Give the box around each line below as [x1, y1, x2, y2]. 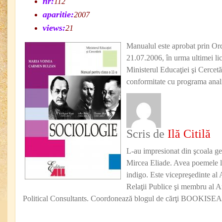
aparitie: [43, 9, 74, 19]
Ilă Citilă [167, 127, 211, 140]
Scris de [126, 127, 167, 140]
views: [43, 23, 65, 33]
